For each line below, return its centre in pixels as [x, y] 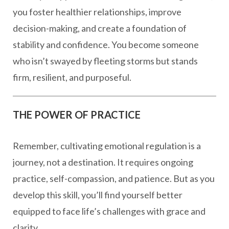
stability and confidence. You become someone [106, 44]
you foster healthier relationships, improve [97, 12]
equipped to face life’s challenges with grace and [109, 211]
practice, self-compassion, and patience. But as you [114, 178]
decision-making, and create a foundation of [100, 28]
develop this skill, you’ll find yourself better [98, 195]
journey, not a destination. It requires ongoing [103, 162]
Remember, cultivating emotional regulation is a [107, 146]
